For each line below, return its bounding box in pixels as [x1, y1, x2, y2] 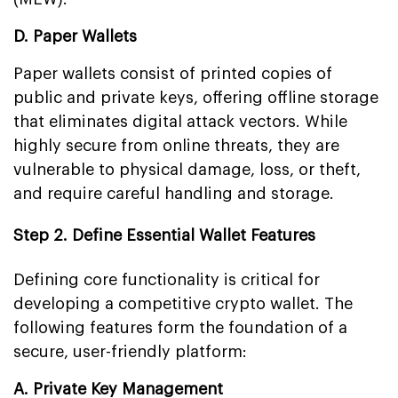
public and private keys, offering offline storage [13, 89, 378, 106]
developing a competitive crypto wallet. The [13, 295, 353, 312]
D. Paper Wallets [13, 28, 137, 44]
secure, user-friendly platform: [13, 343, 247, 360]
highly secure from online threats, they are [13, 137, 339, 154]
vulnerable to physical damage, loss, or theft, [13, 161, 361, 178]
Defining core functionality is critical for [13, 271, 320, 288]
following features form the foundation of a [13, 319, 347, 336]
